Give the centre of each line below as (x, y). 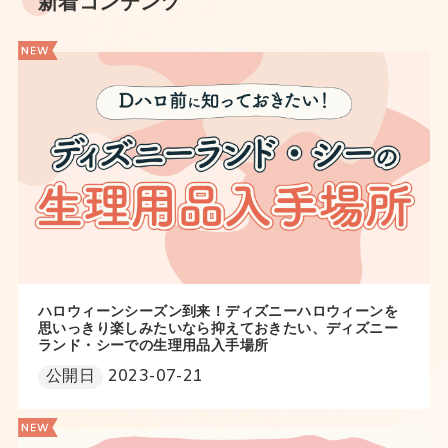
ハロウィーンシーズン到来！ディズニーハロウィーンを (217, 313)
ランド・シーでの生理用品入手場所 (153, 347)
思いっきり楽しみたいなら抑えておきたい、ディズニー (217, 330)
